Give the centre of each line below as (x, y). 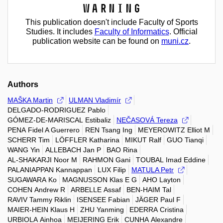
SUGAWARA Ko (32, 179)
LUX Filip (112, 169)
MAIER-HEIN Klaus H (41, 209)
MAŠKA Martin (30, 100)
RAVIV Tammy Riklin (39, 199)
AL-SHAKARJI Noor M (42, 160)
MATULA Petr (153, 169)
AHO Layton (162, 179)
